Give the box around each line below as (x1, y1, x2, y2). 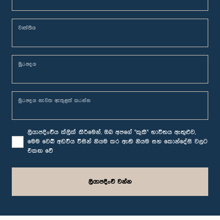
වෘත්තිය (18, 25, 36, 31)
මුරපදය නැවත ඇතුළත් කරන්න (18, 98, 91, 104)
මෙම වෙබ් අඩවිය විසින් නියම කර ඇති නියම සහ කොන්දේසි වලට (27, 138, 207, 145)
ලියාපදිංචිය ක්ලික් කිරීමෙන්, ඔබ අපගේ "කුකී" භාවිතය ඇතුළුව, (27, 129, 196, 136)
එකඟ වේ (27, 148, 53, 155)
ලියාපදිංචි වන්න (88, 178, 132, 185)
